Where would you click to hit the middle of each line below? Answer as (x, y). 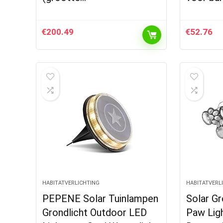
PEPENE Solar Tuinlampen (101, 199)
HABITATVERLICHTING (71, 183)
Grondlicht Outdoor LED (95, 213)
